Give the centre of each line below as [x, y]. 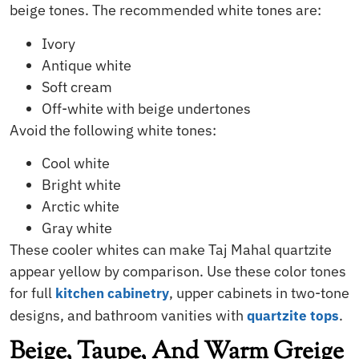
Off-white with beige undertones [146, 108]
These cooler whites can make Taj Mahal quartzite [171, 249]
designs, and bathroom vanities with [128, 315]
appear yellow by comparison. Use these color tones [178, 271]
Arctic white [81, 206]
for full [32, 292]
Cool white [76, 163]
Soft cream [77, 87]
